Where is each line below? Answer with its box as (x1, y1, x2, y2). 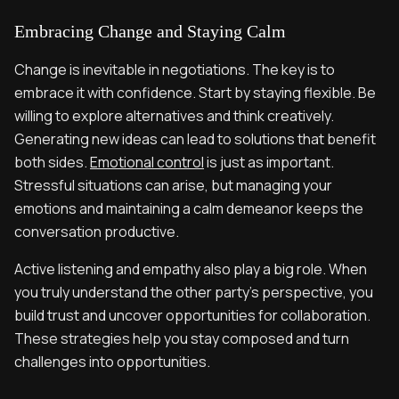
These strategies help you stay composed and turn (14, 328, 349, 348)
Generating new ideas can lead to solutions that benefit (14, 128, 376, 149)
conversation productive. (14, 221, 179, 241)
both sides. (14, 151, 90, 172)
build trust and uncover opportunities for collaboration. (14, 305, 370, 325)
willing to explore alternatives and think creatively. (14, 105, 334, 126)
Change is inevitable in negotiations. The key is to (14, 59, 335, 79)
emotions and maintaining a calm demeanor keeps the (14, 198, 363, 218)
